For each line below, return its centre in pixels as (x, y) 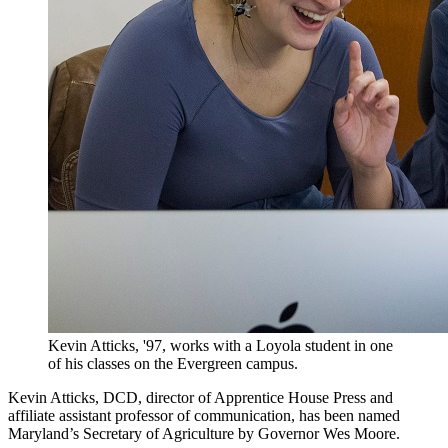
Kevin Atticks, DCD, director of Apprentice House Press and (200, 397)
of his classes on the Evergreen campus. (173, 363)
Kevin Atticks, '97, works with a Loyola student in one (220, 345)
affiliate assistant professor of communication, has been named (204, 415)
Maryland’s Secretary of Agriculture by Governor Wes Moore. (204, 433)
